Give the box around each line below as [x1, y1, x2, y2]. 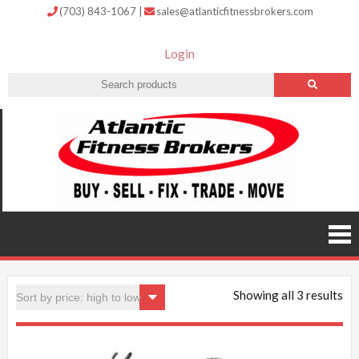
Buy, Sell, [305, 200, 355, 216]
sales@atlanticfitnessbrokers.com [156, 5, 313, 18]
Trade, [311, 229, 349, 245]
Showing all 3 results [233, 288, 343, 302]
